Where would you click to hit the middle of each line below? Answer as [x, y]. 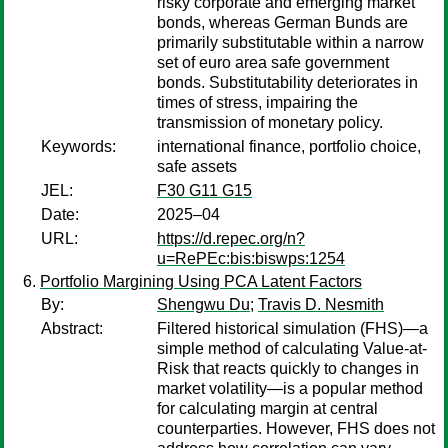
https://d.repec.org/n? [231, 238]
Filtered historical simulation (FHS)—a [292, 328]
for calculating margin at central [267, 408]
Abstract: [72, 328]
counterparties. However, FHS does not [296, 428]
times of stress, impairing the [257, 102]
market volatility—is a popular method [290, 388]
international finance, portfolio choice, [289, 146]
